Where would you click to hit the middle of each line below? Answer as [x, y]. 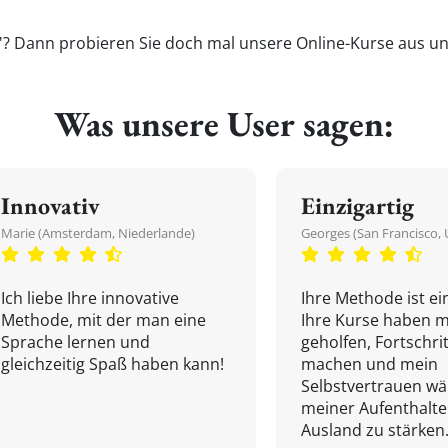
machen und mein [369, 364]
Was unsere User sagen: [224, 123]
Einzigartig [357, 205]
